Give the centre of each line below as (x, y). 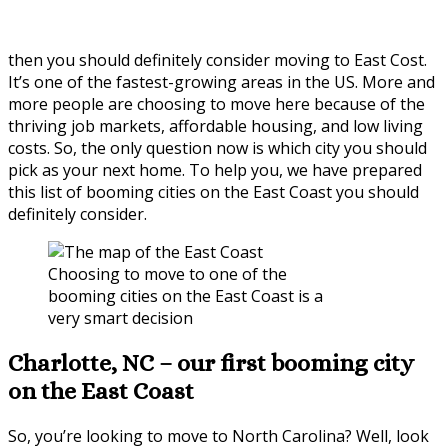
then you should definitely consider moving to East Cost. (217, 59)
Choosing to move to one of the (167, 273)
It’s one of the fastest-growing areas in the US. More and (221, 81)
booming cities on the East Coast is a (185, 295)
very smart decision (120, 317)
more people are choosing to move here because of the (216, 103)
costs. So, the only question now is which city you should (217, 147)
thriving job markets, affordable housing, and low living (215, 125)
